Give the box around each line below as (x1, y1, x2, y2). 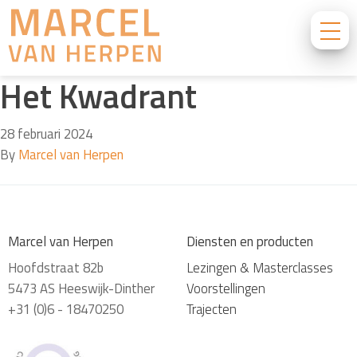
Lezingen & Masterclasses (186, 257, 333, 278)
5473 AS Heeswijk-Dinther (8, 278, 155, 299)
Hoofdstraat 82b (8, 257, 104, 278)
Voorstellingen (186, 278, 265, 299)
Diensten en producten (186, 231, 313, 252)
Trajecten (186, 299, 237, 320)
